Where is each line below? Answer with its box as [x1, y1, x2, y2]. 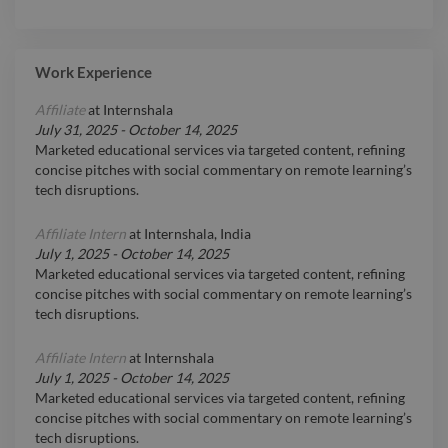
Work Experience [35, 63, 152, 82]
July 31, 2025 [35, 121, 117, 139]
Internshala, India [144, 225, 251, 243]
